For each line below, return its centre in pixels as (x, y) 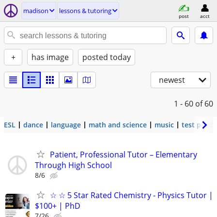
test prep (197, 125)
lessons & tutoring (85, 11)
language (66, 125)
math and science (118, 125)
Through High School (73, 165)
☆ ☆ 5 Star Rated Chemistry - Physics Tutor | (132, 195)
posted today (107, 57)
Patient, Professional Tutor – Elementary (124, 155)
